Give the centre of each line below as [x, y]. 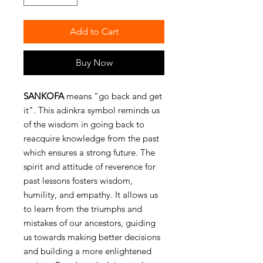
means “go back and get [113, 96]
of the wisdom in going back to [84, 124]
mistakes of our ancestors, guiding [90, 222]
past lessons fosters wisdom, [78, 180]
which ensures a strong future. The [89, 152]
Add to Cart [94, 31]
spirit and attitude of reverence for [90, 166]
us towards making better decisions [92, 237]
